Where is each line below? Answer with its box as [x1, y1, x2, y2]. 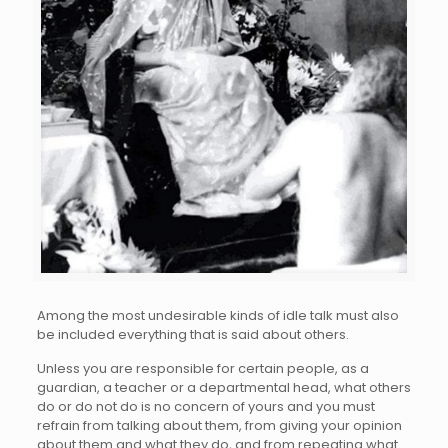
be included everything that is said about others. [36, 324, 349, 344]
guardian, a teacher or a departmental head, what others [36, 377, 411, 397]
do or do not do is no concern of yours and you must [36, 396, 375, 416]
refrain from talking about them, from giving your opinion [36, 415, 402, 435]
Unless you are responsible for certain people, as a [36, 358, 369, 378]
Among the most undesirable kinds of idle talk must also [36, 305, 399, 325]
